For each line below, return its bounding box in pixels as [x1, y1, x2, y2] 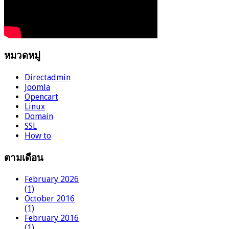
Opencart [25, 91, 58, 102]
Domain [25, 111, 53, 121]
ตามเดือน [4, 153, 43, 163]
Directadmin [25, 72, 71, 82]
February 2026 [25, 174, 79, 185]
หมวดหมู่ [4, 52, 40, 61]
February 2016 [25, 213, 79, 223]
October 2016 [25, 194, 75, 204]
